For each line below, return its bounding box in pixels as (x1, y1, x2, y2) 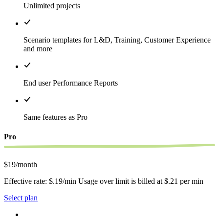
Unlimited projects (23, 1, 80, 10)
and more (23, 44, 52, 53)
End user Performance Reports (23, 79, 118, 88)
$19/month (4, 160, 37, 169)
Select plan (4, 193, 38, 202)
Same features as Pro (23, 113, 88, 122)
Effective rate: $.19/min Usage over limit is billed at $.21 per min (4, 176, 203, 185)
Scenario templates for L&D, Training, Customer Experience (23, 36, 211, 44)
